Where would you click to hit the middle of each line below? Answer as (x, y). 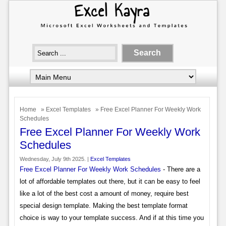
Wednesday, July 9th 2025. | (55, 159)
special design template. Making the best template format (103, 205)
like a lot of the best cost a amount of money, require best (104, 193)
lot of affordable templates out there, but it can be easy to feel (110, 181)
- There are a (180, 169)
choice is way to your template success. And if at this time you (111, 217)
